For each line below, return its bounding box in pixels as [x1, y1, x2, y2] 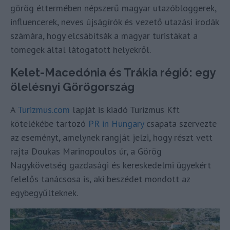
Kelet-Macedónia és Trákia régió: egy [10, 66, 215, 80]
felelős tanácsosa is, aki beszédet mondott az [10, 173, 190, 185]
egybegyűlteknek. [10, 187, 78, 199]
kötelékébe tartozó [10, 118, 88, 130]
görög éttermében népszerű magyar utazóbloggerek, [10, 2, 216, 14]
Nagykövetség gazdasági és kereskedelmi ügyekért [10, 159, 211, 171]
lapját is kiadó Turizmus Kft [70, 104, 180, 116]
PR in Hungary [88, 118, 144, 130]
